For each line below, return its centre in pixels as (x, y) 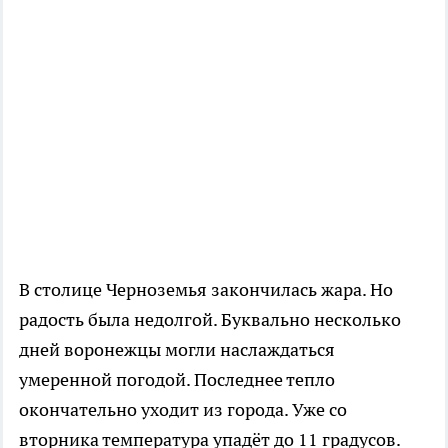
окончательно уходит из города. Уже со (183, 409)
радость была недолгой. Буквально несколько (210, 319)
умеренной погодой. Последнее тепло (177, 379)
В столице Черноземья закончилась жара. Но (206, 289)
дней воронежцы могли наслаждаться (177, 349)
